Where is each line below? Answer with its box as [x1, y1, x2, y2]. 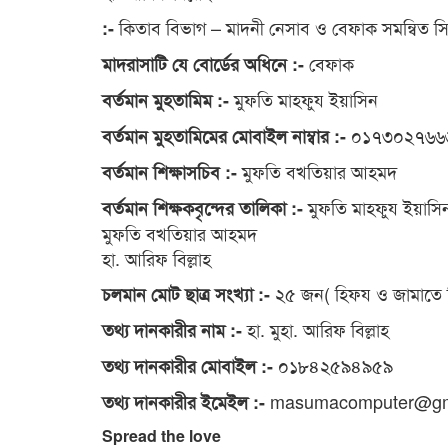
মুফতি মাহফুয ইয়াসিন [229, 86, 378, 113]
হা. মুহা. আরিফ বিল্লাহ [242, 316, 389, 343]
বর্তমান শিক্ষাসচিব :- [102, 159, 237, 186]
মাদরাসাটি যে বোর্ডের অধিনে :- [102, 51, 309, 78]
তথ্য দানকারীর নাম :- [102, 317, 242, 344]
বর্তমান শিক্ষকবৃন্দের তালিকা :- [102, 195, 303, 222]
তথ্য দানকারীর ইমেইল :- [102, 389, 265, 416]
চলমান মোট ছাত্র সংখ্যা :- [102, 281, 270, 308]
